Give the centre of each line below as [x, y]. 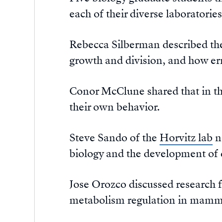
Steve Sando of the [114, 138]
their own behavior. [114, 107]
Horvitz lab [186, 138]
